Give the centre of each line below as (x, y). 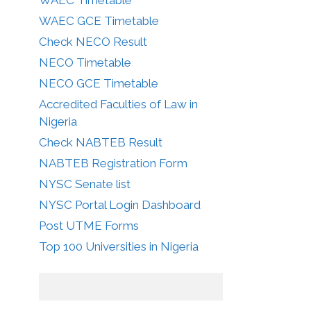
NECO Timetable (85, 62)
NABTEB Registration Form (113, 163)
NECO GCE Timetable (99, 83)
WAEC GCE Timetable (99, 20)
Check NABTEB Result (101, 142)
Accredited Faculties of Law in (118, 104)
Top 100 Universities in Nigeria (119, 246)
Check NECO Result (93, 41)
